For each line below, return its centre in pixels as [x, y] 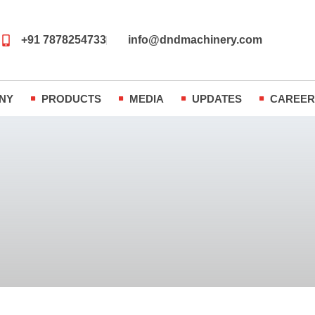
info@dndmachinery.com [195, 40]
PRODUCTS [72, 98]
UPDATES [217, 98]
